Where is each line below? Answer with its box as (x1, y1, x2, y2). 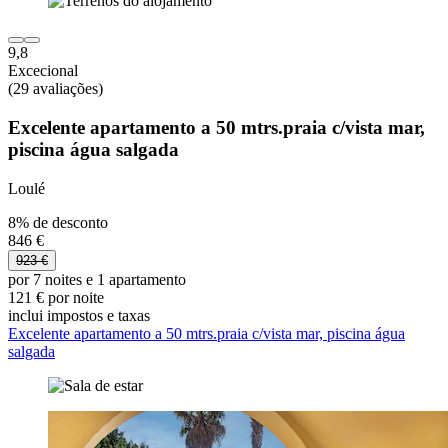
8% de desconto (8, 213, 108, 231)
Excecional (8, 62, 78, 80)
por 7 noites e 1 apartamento (8, 270, 186, 288)
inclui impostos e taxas (8, 306, 150, 324)
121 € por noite (8, 288, 104, 306)
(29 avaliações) (8, 80, 103, 98)
